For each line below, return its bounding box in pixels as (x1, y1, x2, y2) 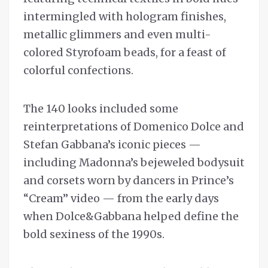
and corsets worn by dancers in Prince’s (23, 173, 234, 188)
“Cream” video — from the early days (23, 191, 219, 206)
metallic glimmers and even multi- (23, 28, 211, 42)
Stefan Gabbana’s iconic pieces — (23, 138, 201, 152)
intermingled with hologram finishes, (23, 10, 226, 24)
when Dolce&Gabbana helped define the (23, 209, 239, 224)
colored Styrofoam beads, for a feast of (23, 45, 226, 60)
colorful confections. (23, 63, 133, 78)
